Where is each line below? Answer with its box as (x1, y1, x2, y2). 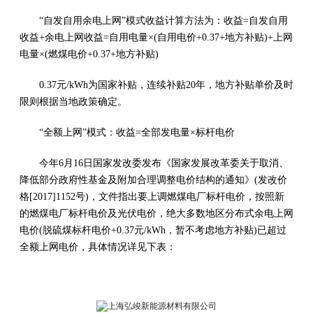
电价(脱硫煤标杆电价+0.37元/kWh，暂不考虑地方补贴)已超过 (20, 225, 286, 236)
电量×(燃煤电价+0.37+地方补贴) (20, 49, 159, 60)
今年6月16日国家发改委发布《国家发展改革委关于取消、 (39, 158, 289, 169)
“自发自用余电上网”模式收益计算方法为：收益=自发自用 (39, 15, 288, 27)
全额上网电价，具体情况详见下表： (20, 242, 176, 253)
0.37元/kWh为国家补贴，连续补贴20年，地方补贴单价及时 (39, 80, 293, 91)
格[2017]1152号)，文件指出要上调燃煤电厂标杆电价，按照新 (20, 191, 284, 203)
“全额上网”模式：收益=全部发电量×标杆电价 (39, 127, 235, 138)
